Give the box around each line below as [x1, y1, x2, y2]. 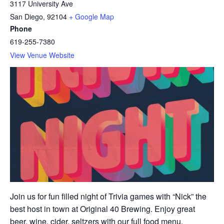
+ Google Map [69, 11, 114, 21]
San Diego [10, 11, 43, 21]
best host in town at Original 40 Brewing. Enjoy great [10, 202, 195, 214]
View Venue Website [10, 50, 74, 60]
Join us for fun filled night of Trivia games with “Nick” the [10, 190, 206, 202]
